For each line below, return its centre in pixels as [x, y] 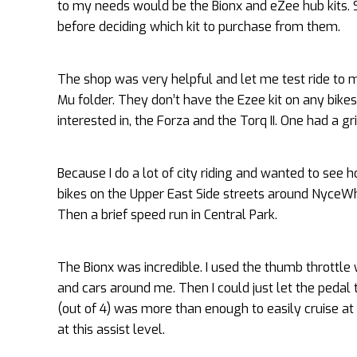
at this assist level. [111, 330]
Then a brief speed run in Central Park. [167, 215]
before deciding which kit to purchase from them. [199, 27]
